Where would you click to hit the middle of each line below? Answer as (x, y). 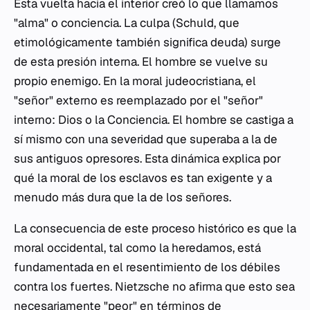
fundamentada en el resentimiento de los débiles (147, 267)
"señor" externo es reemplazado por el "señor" (138, 100)
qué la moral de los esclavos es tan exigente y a (143, 178)
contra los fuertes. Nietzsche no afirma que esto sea (154, 286)
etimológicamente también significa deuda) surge (147, 42)
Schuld (195, 23)
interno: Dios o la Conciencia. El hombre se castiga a (154, 120)
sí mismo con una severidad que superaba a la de (146, 139)
